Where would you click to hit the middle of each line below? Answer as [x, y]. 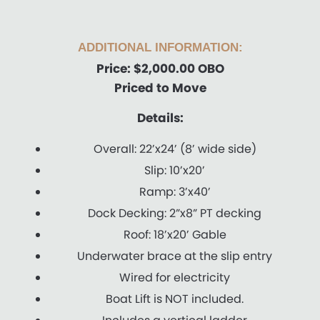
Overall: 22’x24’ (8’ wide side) [175, 149]
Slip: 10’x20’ [175, 171]
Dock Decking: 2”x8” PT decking [175, 214]
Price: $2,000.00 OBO [160, 69]
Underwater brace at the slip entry [175, 256]
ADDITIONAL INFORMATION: [160, 47]
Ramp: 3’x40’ [175, 192]
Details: [160, 118]
